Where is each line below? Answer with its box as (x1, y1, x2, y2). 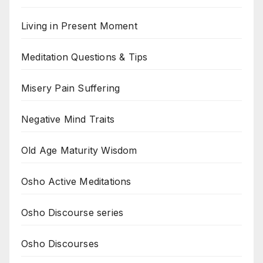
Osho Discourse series (21, 206, 124, 218)
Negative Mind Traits (21, 113, 114, 125)
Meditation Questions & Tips (21, 50, 148, 63)
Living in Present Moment (21, 19, 137, 32)
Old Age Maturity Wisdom (21, 144, 137, 156)
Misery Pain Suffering (21, 82, 120, 94)
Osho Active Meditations (21, 175, 131, 187)
